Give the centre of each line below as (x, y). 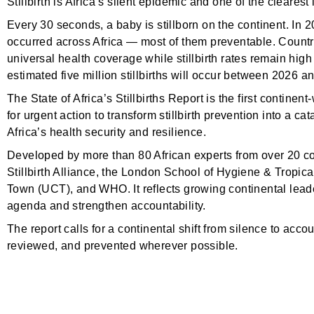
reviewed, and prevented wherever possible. (123, 246)
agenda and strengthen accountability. (107, 206)
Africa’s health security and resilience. (107, 132)
